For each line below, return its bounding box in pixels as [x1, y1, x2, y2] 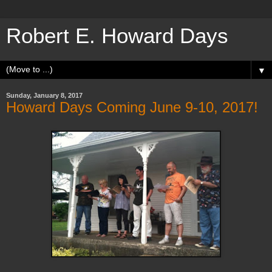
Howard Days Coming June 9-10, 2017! [6, 99, 258, 115]
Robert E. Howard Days [6, 24, 228, 47]
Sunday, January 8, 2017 [6, 92, 83, 99]
